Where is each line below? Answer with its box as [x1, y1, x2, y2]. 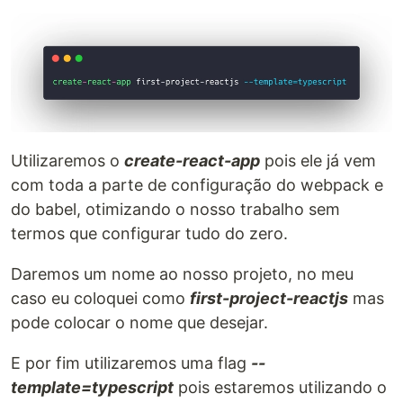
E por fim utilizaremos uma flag [11, 353, 251, 372]
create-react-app [124, 150, 260, 170]
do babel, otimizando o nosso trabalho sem [11, 199, 340, 219]
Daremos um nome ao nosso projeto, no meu [11, 264, 354, 283]
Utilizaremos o [11, 150, 124, 170]
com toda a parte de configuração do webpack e [11, 175, 383, 194]
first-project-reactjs [190, 288, 348, 308]
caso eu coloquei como [11, 288, 190, 308]
